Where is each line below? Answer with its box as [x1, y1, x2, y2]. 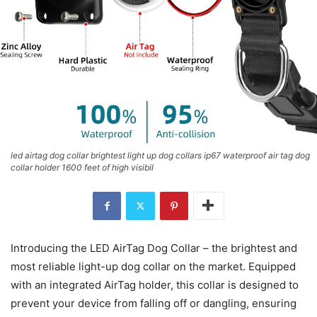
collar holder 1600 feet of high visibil [11, 161, 154, 173]
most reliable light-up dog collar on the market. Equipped [11, 259, 296, 273]
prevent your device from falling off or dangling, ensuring [11, 296, 296, 310]
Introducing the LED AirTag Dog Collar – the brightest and [11, 241, 297, 255]
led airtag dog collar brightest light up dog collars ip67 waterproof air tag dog [11, 149, 310, 161]
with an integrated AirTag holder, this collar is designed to [11, 277, 299, 292]
